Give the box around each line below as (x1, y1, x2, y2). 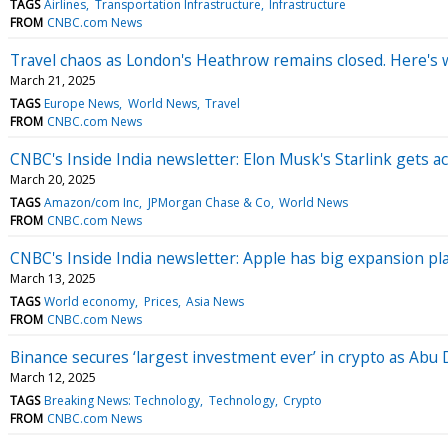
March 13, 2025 (10, 269, 96, 287)
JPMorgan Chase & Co (147, 193, 271, 211)
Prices (143, 292, 178, 310)
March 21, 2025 (10, 71, 96, 89)
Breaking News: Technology (44, 391, 201, 409)
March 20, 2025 (10, 170, 96, 188)
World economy (44, 292, 136, 310)
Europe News (44, 94, 120, 112)
